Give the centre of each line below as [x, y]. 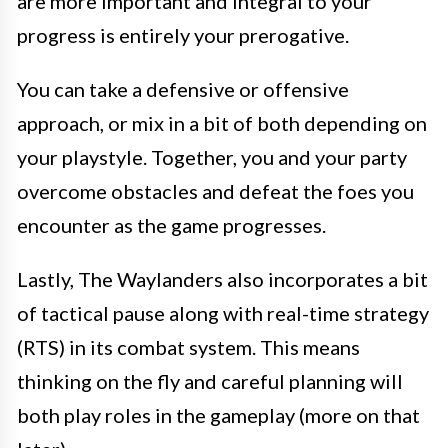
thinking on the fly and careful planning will [210, 380]
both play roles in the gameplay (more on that [218, 414]
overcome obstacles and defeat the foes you [215, 190]
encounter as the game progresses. [171, 224]
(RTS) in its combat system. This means [188, 346]
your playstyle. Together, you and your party [212, 156]
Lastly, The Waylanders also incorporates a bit [222, 278]
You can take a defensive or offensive [183, 88]
